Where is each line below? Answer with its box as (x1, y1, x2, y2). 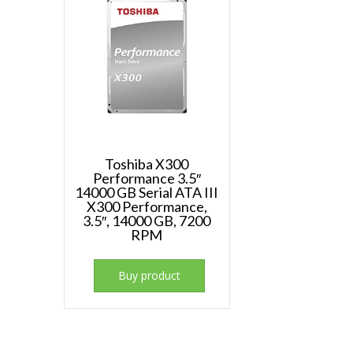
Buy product (118, 268, 181, 284)
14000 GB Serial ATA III (75, 184, 219, 202)
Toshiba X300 (105, 155, 189, 173)
